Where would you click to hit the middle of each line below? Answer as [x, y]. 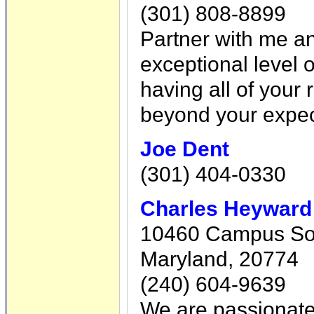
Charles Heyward [226, 209]
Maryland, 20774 [219, 259]
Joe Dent [185, 149]
